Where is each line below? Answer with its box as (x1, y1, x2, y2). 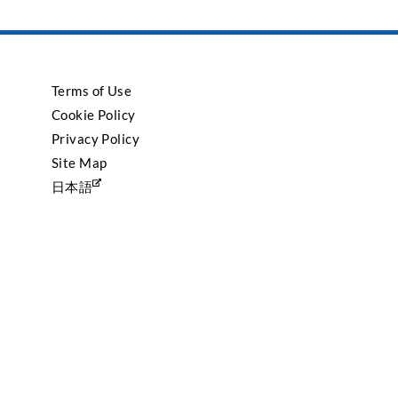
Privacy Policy (51, 131, 140, 147)
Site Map (51, 155, 107, 171)
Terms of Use (51, 83, 132, 99)
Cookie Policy (51, 107, 136, 123)
